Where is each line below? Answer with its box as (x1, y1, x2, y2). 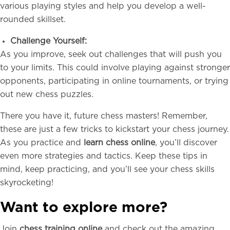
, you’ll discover (155, 139, 217, 147)
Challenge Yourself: (10, 37, 87, 45)
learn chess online (84, 139, 155, 147)
